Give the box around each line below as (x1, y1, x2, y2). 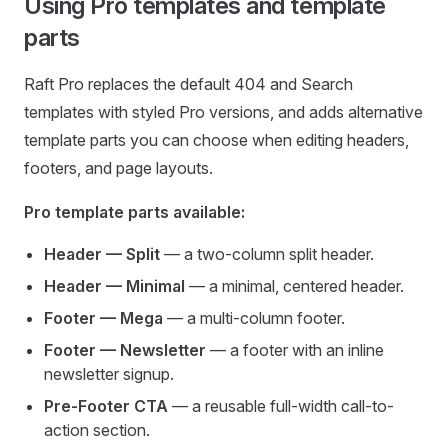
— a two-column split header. (160, 244, 374, 265)
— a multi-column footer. (163, 308, 345, 329)
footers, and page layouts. (24, 158, 213, 179)
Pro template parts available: (24, 202, 245, 223)
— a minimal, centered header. (185, 276, 404, 297)
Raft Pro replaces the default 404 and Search (24, 74, 353, 95)
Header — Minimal (44, 276, 185, 297)
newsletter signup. (44, 364, 174, 385)
